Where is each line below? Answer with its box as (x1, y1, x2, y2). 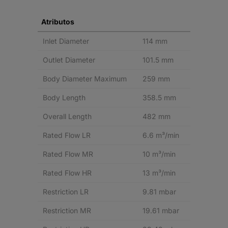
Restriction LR (43, 187, 89, 196)
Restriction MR (43, 206, 91, 215)
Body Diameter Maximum (43, 74, 127, 83)
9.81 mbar (142, 187, 176, 196)
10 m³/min (142, 150, 176, 158)
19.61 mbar (142, 206, 179, 215)
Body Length (43, 93, 85, 102)
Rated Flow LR (43, 131, 91, 139)
